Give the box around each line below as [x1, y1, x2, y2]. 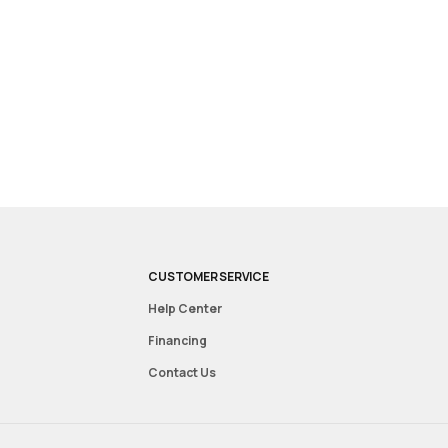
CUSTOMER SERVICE [148, 268, 269, 286]
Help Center [148, 300, 223, 318]
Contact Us [148, 364, 217, 382]
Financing [148, 332, 208, 350]
